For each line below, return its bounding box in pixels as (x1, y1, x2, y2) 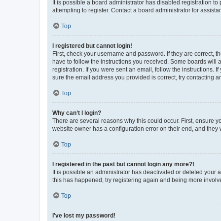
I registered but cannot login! (52, 42, 132, 49)
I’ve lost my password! (52, 212, 115, 219)
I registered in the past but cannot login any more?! (52, 161, 194, 168)
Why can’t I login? (52, 110, 101, 116)
